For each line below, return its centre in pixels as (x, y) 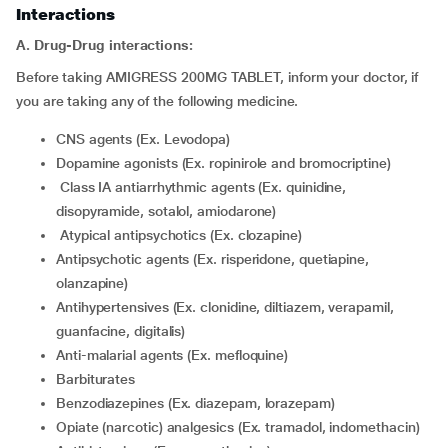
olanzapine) (92, 283)
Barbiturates (100, 379)
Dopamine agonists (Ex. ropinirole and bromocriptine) (228, 163)
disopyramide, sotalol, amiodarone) (166, 211)
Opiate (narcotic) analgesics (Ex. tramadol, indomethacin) (243, 427)
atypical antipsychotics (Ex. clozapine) (185, 235)
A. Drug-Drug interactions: (104, 45)
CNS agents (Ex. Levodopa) (148, 139)
